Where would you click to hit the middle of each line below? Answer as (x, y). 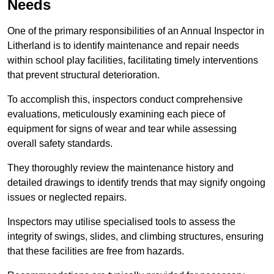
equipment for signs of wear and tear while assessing (122, 129)
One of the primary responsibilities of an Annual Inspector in (136, 31)
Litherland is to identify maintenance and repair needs (123, 46)
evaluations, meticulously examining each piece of (116, 114)
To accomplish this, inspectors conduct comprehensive (125, 100)
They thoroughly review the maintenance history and (120, 168)
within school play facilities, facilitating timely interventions (133, 61)
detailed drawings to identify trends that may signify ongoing (136, 183)
